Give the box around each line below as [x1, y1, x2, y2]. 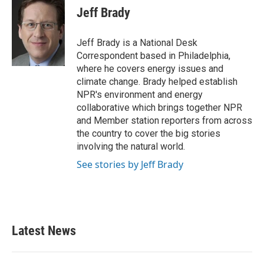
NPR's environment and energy [77, 89, 203, 100]
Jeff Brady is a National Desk [77, 37, 197, 48]
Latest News [12, 223, 76, 238]
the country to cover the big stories [77, 128, 220, 139]
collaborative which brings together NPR [77, 102, 242, 113]
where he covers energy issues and [77, 63, 223, 74]
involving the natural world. [77, 141, 185, 152]
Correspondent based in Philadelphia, [77, 50, 230, 61]
